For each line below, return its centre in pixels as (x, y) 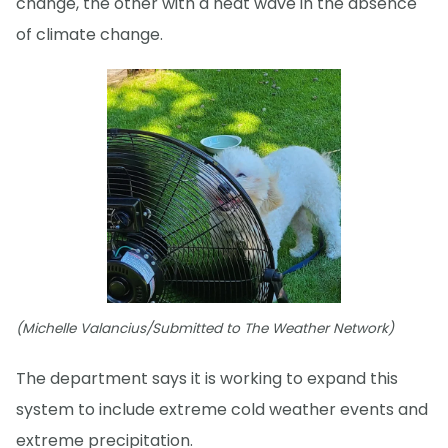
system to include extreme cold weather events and (222, 410)
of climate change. (89, 34)
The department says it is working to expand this (207, 379)
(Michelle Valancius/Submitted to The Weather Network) (205, 329)
